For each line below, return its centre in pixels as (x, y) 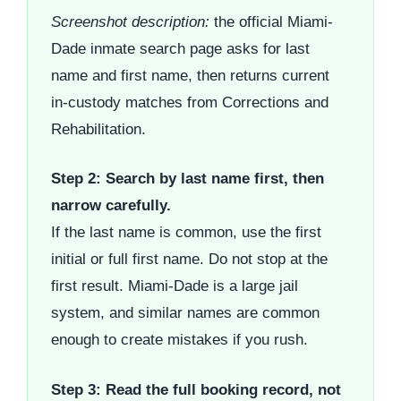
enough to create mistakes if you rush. (179, 340)
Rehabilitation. (98, 129)
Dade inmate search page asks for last (180, 48)
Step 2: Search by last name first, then (188, 179)
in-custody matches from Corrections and (190, 102)
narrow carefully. (111, 206)
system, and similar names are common (185, 313)
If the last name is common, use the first (186, 233)
